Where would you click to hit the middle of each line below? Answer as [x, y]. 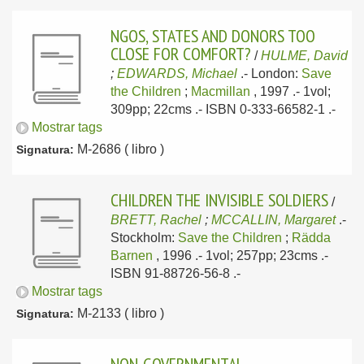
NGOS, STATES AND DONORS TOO [213, 36]
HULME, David [304, 56]
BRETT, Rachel [156, 220]
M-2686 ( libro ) [119, 149]
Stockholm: [144, 238]
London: [276, 74]
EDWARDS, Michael [177, 74]
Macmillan [221, 91]
